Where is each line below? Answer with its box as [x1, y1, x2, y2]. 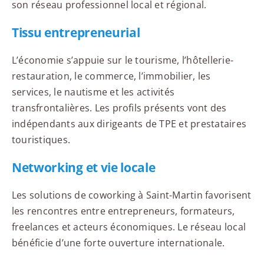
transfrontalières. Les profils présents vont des [11, 101, 227, 114]
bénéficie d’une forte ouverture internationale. [11, 236, 225, 249]
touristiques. [11, 133, 71, 146]
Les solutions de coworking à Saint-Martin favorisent [11, 188, 252, 202]
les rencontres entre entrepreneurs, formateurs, [11, 204, 235, 217]
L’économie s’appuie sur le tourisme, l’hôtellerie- [11, 53, 233, 67]
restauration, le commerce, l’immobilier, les [11, 69, 211, 82]
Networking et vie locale [11, 159, 156, 176]
